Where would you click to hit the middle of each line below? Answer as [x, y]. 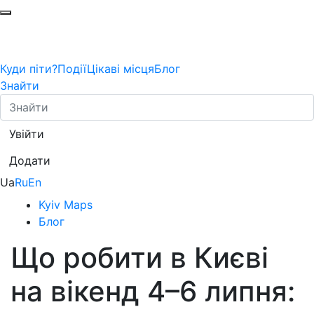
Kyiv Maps [66, 205]
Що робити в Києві [139, 258]
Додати [30, 161]
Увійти [27, 134]
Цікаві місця [121, 69]
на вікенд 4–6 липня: [153, 291]
